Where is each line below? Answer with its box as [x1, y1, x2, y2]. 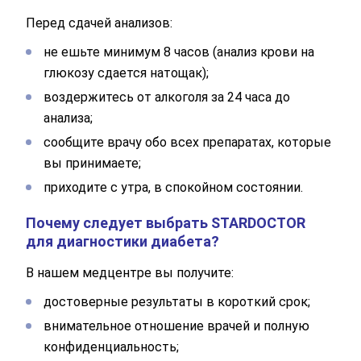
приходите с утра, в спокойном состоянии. [44, 179, 303, 195]
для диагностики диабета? [26, 232, 219, 250]
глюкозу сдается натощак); [44, 64, 209, 81]
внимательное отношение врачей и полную [44, 317, 309, 334]
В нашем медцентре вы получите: [26, 264, 234, 280]
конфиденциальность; [44, 338, 179, 355]
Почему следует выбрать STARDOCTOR [26, 214, 305, 231]
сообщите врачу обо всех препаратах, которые [44, 134, 331, 150]
